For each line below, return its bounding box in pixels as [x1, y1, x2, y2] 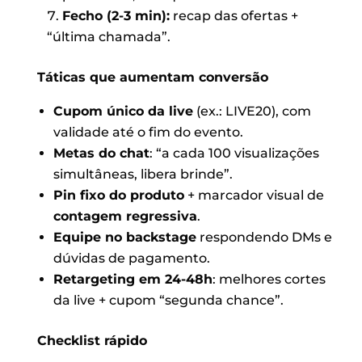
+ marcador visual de [183, 187, 324, 203]
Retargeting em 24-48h [53, 271, 213, 287]
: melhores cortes [212, 271, 326, 287]
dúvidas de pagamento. [53, 250, 210, 266]
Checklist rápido [37, 332, 148, 348]
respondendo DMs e [196, 229, 332, 245]
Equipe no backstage [53, 229, 196, 245]
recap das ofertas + [169, 7, 298, 23]
